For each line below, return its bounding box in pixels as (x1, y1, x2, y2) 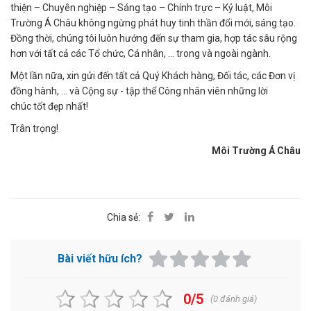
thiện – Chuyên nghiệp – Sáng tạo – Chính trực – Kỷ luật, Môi (10, 2, 272, 13)
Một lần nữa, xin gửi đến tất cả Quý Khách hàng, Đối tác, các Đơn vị (10, 70, 295, 81)
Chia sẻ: (106, 212, 140, 223)
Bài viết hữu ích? (58, 251, 142, 265)
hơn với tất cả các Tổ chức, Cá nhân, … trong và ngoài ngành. (10, 48, 271, 59)
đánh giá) (217, 294, 257, 304)
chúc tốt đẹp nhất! (10, 101, 88, 112)
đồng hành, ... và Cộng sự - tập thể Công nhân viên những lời (10, 85, 268, 96)
